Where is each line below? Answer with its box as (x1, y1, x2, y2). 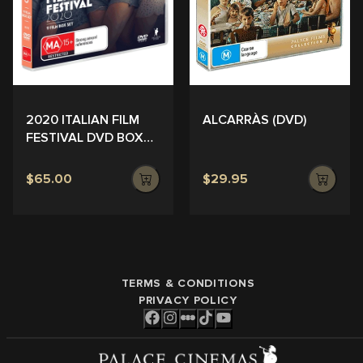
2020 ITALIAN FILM (26, 111, 139, 128)
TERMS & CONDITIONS (121, 275, 255, 290)
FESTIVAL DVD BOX (26, 129, 143, 146)
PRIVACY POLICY (139, 293, 237, 307)
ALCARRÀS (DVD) (203, 111, 306, 128)
